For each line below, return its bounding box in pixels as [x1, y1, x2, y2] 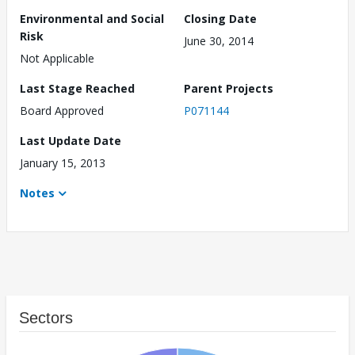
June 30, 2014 [184, 33, 254, 49]
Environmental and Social [20, 11, 164, 27]
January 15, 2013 [20, 155, 105, 171]
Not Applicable [20, 51, 94, 67]
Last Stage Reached [20, 81, 135, 97]
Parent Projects [184, 81, 273, 97]
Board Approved [20, 103, 104, 119]
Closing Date [184, 11, 257, 27]
